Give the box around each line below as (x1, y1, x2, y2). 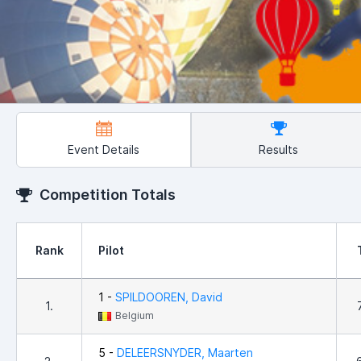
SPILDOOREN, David (115, 290, 222, 305)
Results (259, 143, 299, 157)
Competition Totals (36, 186, 176, 204)
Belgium (115, 309, 154, 322)
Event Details (68, 143, 140, 157)
